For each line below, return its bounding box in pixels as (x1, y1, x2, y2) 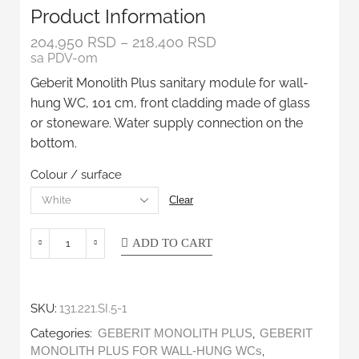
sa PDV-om (30, 50, 99, 66)
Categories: (30, 325, 96, 340)
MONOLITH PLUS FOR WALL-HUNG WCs (30, 344, 263, 357)
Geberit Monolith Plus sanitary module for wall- (30, 75, 309, 91)
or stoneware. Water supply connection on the (30, 115, 304, 131)
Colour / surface (30, 167, 123, 181)
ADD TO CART (132, 236, 213, 249)
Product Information (30, 4, 207, 28)
